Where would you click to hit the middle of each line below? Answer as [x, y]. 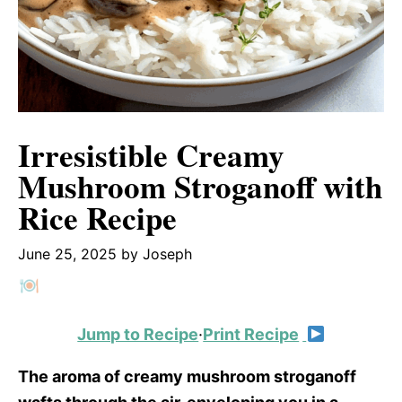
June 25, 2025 [67, 254]
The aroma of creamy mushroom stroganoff [187, 376]
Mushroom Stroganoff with [200, 186]
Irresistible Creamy [151, 155]
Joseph [167, 254]
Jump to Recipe [138, 334]
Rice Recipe [97, 218]
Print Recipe [251, 334]
